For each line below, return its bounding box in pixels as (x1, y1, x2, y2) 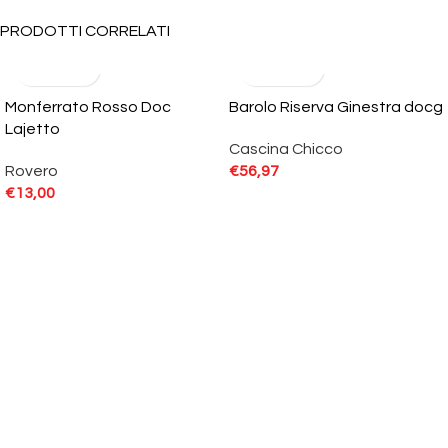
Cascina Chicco (229, 141, 343, 158)
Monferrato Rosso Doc (5, 99, 171, 116)
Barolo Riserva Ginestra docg (229, 99, 443, 116)
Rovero (5, 163, 58, 180)
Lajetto (5, 121, 60, 138)
